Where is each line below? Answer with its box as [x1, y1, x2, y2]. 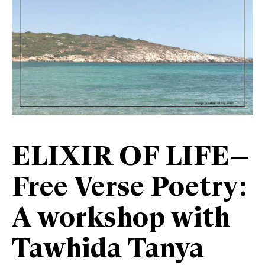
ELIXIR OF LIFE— [12, 144, 249, 172]
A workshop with [12, 205, 230, 234]
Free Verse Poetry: [12, 174, 248, 203]
